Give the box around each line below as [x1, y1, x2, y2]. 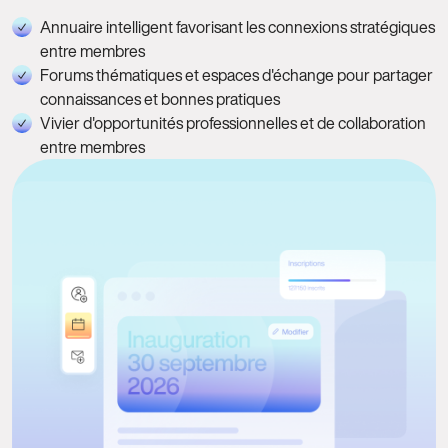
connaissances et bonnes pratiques [40, 86, 280, 111]
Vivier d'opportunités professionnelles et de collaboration [40, 110, 426, 135]
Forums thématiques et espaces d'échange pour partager [40, 62, 433, 87]
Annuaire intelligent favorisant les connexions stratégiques [40, 14, 435, 39]
